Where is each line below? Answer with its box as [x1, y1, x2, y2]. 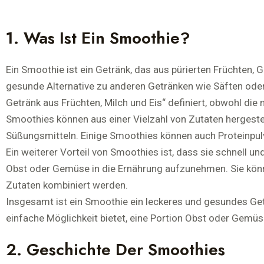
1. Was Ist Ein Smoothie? [6, 25, 190, 50]
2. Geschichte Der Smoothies [6, 237, 225, 262]
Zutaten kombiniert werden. [6, 179, 128, 191]
